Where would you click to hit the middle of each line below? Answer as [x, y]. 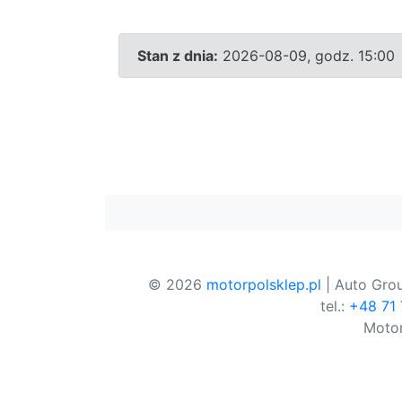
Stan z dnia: [178, 55]
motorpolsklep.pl [263, 284]
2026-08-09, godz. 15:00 [306, 55]
